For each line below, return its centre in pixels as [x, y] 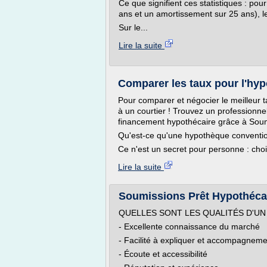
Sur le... [133, 27]
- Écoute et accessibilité [163, 254]
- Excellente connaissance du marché [189, 226]
